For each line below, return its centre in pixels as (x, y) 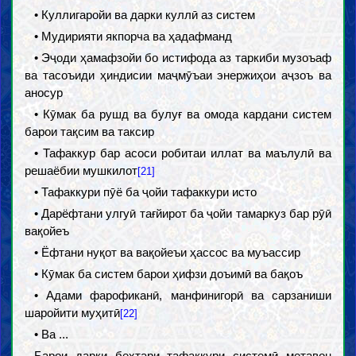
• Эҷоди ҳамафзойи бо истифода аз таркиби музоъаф (183, 58)
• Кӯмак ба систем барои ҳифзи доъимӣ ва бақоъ (168, 274)
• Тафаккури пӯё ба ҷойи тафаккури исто (145, 192)
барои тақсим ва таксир (89, 132)
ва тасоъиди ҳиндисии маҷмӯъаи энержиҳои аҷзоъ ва (178, 75)
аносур (43, 93)
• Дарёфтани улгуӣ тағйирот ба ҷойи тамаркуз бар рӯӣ (183, 213)
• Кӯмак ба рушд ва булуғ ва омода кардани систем (183, 114)
